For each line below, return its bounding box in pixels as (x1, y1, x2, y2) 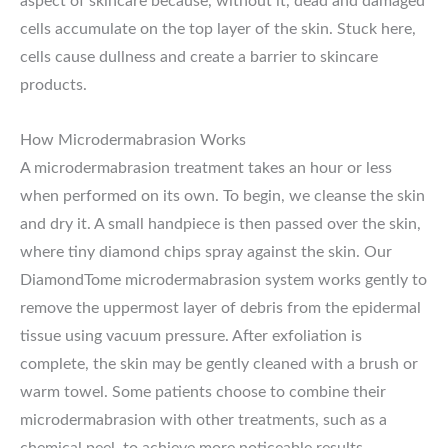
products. (20, 77, 87, 94)
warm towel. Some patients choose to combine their (20, 383, 386, 400)
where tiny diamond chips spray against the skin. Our (20, 243, 392, 260)
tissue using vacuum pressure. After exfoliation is (20, 327, 362, 344)
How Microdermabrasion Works (20, 131, 246, 148)
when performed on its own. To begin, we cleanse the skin (20, 187, 425, 204)
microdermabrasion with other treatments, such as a (20, 411, 387, 428)
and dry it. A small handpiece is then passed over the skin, (20, 215, 421, 232)
